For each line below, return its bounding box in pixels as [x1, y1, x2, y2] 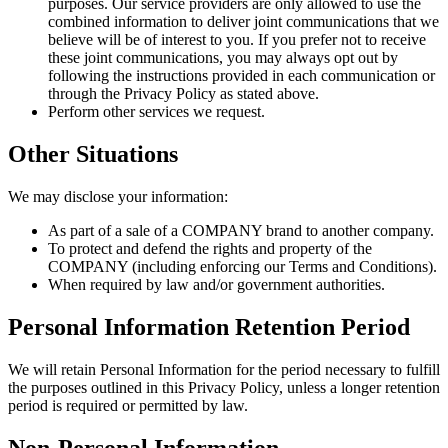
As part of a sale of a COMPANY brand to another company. [48, 222, 434, 240]
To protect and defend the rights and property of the [48, 240, 372, 258]
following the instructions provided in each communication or [48, 67, 435, 85]
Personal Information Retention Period [8, 314, 410, 341]
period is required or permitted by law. [8, 397, 248, 414]
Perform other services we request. [48, 103, 265, 121]
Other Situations [8, 141, 178, 168]
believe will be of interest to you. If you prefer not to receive [48, 31, 426, 49]
